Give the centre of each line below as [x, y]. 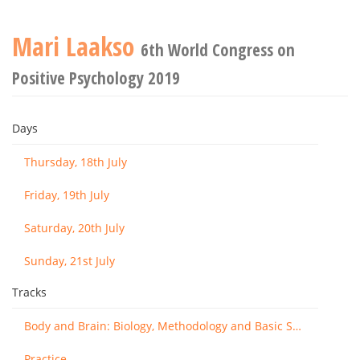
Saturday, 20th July [74, 228]
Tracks [29, 292]
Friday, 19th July [67, 195]
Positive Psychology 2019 [96, 78]
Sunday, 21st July [70, 261]
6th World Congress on [218, 50]
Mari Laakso [76, 46]
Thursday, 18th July [76, 162]
